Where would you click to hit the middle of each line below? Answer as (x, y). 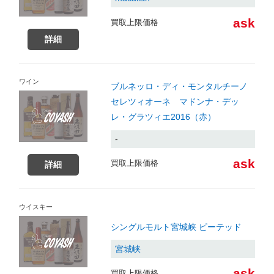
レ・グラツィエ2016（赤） (163, 117)
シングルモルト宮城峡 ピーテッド (176, 227)
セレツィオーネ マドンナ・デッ (175, 102)
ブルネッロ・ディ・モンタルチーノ (179, 87)
